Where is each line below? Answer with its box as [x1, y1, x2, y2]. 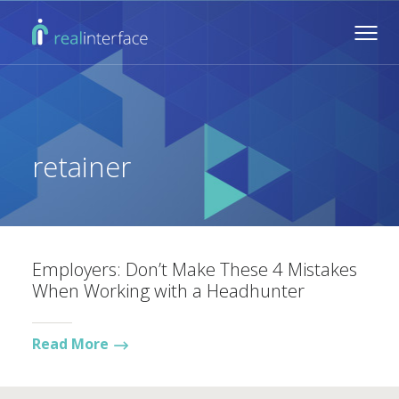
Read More [32, 334, 109, 354]
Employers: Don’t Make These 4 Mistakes [32, 256, 357, 281]
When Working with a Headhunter [32, 278, 305, 303]
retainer [32, 148, 131, 185]
